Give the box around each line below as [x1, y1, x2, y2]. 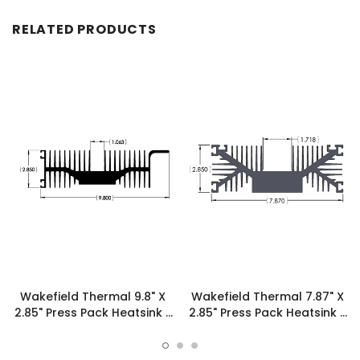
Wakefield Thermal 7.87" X [190, 288, 344, 305]
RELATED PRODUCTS [12, 19, 157, 39]
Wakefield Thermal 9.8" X [20, 288, 166, 305]
